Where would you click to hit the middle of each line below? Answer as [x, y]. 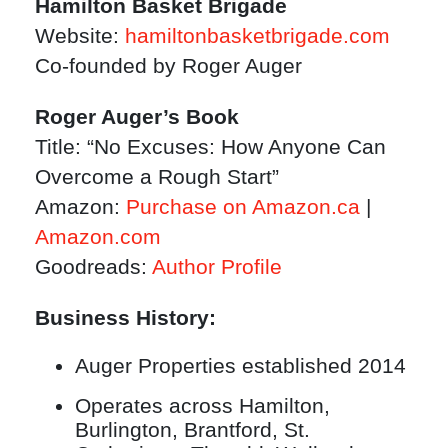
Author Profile [217, 267]
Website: [80, 36]
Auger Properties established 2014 [240, 365]
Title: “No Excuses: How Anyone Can [210, 147]
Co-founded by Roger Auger [168, 66]
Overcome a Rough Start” [157, 177]
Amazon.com [98, 237]
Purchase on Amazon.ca [243, 207]
